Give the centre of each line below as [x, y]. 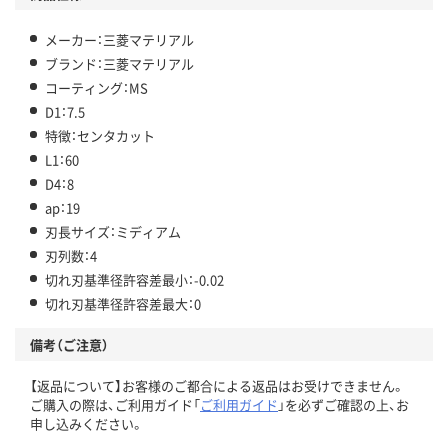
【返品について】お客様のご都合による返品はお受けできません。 [217, 386]
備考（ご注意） [69, 345]
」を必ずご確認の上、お [343, 405]
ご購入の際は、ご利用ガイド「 [115, 405]
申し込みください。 [87, 424]
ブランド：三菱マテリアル [119, 64]
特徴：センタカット [100, 136]
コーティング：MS [96, 88]
